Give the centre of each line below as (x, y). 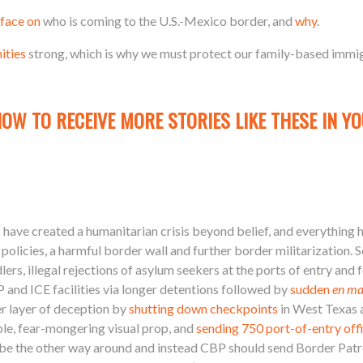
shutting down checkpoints (203, 308)
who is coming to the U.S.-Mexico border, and (168, 20)
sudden (311, 288)
